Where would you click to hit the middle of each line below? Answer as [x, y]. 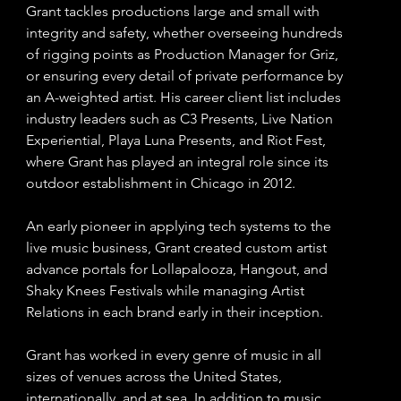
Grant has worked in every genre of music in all [173, 354]
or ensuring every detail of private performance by [184, 75]
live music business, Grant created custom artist [176, 247]
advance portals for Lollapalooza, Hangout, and [176, 269]
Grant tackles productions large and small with [172, 11]
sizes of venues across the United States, [154, 376]
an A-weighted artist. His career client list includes [183, 97]
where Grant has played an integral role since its [177, 161]
